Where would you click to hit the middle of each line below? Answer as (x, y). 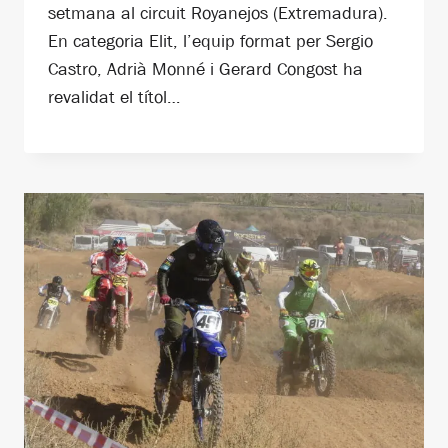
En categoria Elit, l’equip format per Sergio (210, 40)
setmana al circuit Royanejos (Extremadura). (218, 12)
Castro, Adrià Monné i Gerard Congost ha (205, 68)
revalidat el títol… (114, 96)
